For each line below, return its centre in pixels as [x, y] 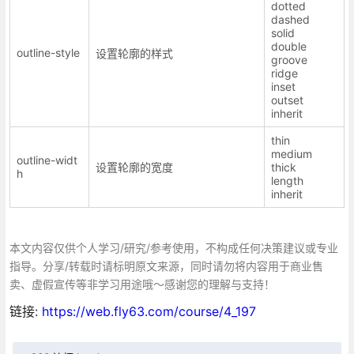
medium [291, 154]
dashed [290, 20]
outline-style [48, 53]
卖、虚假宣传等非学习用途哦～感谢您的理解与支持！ [142, 284]
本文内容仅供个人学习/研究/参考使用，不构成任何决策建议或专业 [173, 248]
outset [287, 100]
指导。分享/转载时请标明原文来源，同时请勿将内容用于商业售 [166, 266]
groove [289, 60]
